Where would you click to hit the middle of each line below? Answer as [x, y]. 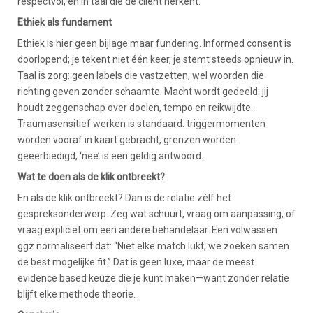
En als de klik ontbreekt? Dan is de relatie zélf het [124, 197]
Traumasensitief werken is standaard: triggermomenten [141, 123]
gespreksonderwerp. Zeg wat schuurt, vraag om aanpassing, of [156, 213]
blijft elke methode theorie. [77, 294]
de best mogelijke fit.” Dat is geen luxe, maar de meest [136, 262]
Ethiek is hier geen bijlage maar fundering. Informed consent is [154, 43]
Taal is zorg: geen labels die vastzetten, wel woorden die [141, 75]
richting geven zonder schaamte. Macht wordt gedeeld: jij [143, 91]
